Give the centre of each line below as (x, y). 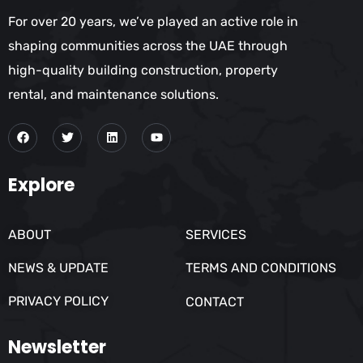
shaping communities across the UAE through (148, 45)
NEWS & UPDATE (58, 268)
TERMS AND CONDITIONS (261, 268)
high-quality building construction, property (143, 70)
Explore (41, 185)
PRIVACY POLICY (58, 301)
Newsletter (57, 347)
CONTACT (215, 302)
